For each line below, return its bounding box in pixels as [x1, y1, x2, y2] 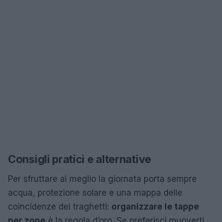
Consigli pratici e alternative [8, 152, 151, 166]
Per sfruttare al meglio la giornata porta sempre [8, 173, 197, 184]
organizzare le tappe [111, 201, 199, 212]
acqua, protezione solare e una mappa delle [8, 187, 182, 198]
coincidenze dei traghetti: [8, 201, 111, 212]
